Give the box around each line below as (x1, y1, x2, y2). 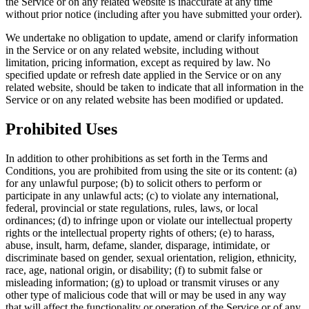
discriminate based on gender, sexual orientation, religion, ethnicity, (6, 251, 297, 263)
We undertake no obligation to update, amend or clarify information (6, 31, 298, 43)
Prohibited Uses (6, 119, 117, 138)
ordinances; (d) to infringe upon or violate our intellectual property (6, 214, 292, 226)
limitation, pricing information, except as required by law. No (6, 56, 270, 68)
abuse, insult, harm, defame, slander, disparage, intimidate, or (6, 239, 270, 251)
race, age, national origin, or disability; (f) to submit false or (6, 263, 262, 276)
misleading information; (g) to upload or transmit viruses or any (6, 276, 279, 288)
